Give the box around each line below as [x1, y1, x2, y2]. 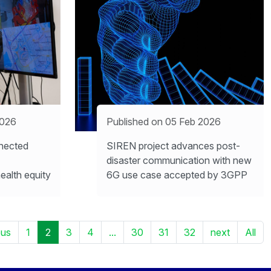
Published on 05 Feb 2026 [106, 115, 221, 128]
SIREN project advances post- [106, 139, 240, 152]
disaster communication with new [106, 154, 252, 166]
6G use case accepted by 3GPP [106, 168, 247, 181]
